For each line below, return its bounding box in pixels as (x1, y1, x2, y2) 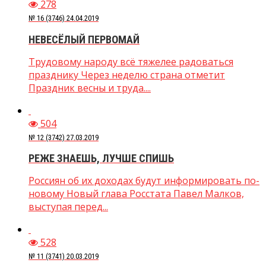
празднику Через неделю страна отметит (28, 68, 225, 81)
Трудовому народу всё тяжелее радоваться (28, 55, 233, 68)
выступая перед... (28, 199, 108, 213)
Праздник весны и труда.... (28, 81, 151, 94)
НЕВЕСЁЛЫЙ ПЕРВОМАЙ (28, 33, 140, 46)
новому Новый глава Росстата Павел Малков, (28, 186, 244, 200)
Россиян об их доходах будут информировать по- (28, 173, 259, 187)
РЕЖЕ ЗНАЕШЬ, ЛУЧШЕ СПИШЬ (28, 151, 174, 164)
